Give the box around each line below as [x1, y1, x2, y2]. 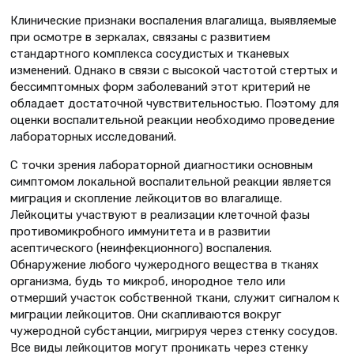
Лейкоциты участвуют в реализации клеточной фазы [10, 207, 310, 222]
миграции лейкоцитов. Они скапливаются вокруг [10, 307, 281, 322]
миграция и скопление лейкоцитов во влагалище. [10, 190, 282, 205]
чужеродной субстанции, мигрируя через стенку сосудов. [10, 323, 337, 338]
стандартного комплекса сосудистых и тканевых [10, 46, 289, 61]
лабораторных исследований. [10, 129, 176, 144]
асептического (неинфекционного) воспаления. [10, 240, 272, 255]
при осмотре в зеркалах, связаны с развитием [10, 29, 270, 44]
